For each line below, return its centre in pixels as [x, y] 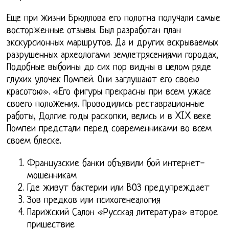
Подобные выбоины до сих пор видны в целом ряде [109, 68]
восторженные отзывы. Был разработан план [94, 31]
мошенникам [52, 176]
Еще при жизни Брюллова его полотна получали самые [114, 19]
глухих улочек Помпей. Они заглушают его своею [103, 80]
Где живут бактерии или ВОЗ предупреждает [119, 189]
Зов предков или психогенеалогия [94, 201]
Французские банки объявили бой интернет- [116, 164]
